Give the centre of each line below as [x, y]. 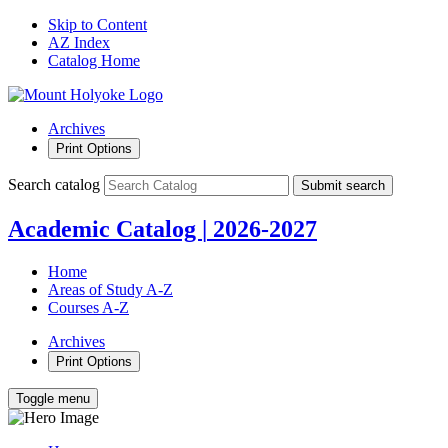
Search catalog [54, 184]
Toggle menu [53, 398]
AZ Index [79, 42]
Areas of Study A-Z [110, 289]
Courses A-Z [88, 307]
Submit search [343, 185]
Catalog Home [94, 60]
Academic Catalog [105, 228]
